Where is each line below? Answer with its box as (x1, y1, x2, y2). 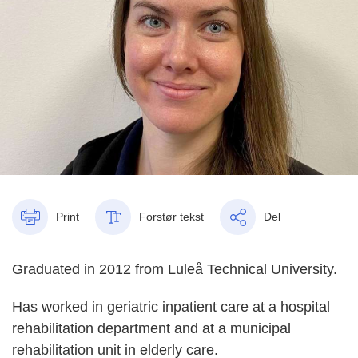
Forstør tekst (139, 210, 204, 224)
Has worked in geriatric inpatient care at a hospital (12, 298, 330, 315)
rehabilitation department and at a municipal (12, 320, 291, 336)
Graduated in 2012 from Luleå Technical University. (12, 261, 337, 277)
